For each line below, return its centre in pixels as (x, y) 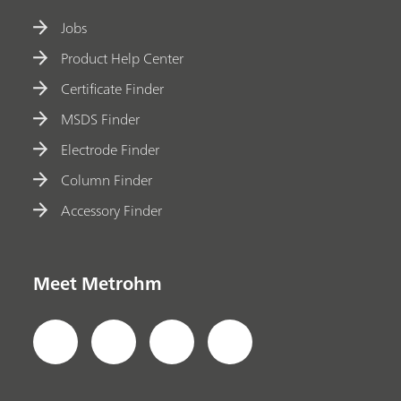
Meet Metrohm (98, 283)
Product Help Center (123, 58)
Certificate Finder (113, 88)
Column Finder (107, 179)
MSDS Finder (101, 119)
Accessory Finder (112, 210)
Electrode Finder (111, 149)
